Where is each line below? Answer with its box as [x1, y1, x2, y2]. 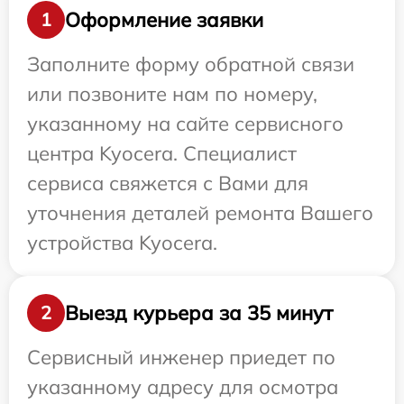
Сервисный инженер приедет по [27, 344, 335, 370]
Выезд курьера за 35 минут [65, 299, 333, 326]
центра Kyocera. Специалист [27, 141, 297, 166]
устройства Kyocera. [27, 230, 217, 255]
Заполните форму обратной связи [27, 51, 354, 77]
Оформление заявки [65, 6, 263, 32]
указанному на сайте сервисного [27, 111, 344, 136]
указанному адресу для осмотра [27, 374, 338, 399]
